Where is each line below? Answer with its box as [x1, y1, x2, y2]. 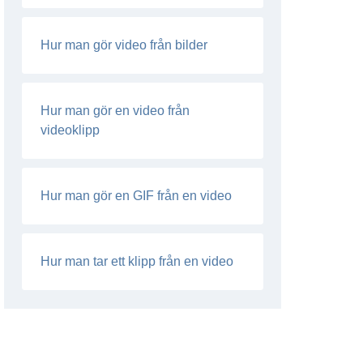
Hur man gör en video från [41, 103, 190, 117]
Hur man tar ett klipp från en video [41, 254, 234, 269]
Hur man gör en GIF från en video [41, 189, 233, 203]
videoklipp [41, 122, 100, 137]
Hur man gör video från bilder [41, 37, 208, 52]
